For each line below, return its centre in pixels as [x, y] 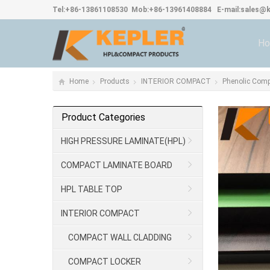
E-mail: [226, 10]
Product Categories [103, 117]
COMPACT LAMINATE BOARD [117, 165]
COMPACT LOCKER [105, 262]
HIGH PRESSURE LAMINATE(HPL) [123, 141]
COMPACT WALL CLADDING [120, 237]
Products [115, 81]
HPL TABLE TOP [92, 189]
